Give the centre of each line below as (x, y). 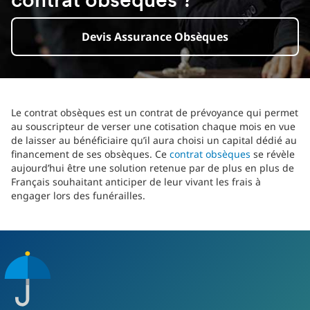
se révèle (273, 154)
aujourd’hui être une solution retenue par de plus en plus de (153, 168)
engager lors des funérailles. (78, 195)
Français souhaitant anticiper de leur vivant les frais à (136, 182)
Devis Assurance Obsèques (155, 37)
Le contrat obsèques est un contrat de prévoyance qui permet (155, 112)
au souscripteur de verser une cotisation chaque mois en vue (153, 126)
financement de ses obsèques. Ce (90, 154)
